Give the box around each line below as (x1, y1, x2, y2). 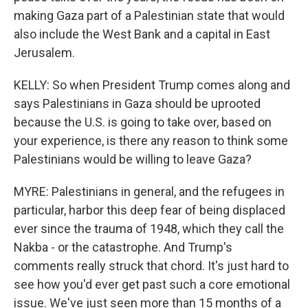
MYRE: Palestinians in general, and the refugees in (14, 184, 285, 199)
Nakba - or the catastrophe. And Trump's (14, 240, 232, 254)
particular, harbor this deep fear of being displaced (14, 203, 285, 217)
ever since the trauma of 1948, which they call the (14, 221, 284, 236)
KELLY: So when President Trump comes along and (14, 78, 290, 92)
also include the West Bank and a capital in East (14, 27, 270, 41)
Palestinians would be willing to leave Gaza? (14, 152, 252, 166)
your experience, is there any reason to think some (14, 133, 288, 148)
